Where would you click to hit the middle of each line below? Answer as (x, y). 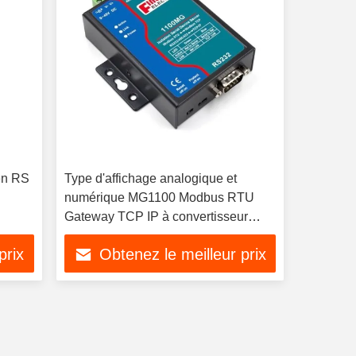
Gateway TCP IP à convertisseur (156, 217)
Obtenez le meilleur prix (182, 255)
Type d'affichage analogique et (150, 178)
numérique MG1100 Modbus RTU (159, 197)
